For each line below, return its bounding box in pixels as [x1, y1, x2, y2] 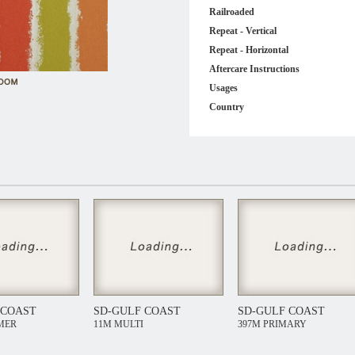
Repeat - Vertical [209, 25, 277, 36]
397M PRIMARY [238, 319, 307, 330]
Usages [209, 82, 238, 94]
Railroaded [209, 6, 254, 17]
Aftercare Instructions [209, 63, 300, 74]
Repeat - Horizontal [209, 44, 288, 55]
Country [209, 101, 244, 113]
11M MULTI [94, 319, 143, 330]
